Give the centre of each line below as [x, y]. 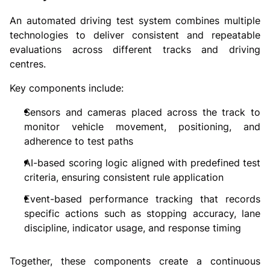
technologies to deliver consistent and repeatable [135, 35]
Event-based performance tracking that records [142, 199]
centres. [28, 64]
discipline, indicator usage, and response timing [133, 228]
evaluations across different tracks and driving [135, 49]
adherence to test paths [79, 141]
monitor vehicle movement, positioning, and [142, 126]
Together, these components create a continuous [135, 261]
